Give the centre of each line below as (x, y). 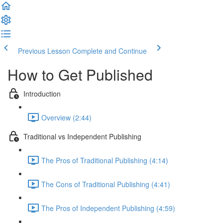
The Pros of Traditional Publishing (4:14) (105, 160)
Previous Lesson (44, 51)
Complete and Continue (110, 51)
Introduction (42, 93)
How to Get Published (80, 74)
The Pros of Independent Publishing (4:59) (108, 208)
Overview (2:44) (66, 117)
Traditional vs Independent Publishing (82, 136)
